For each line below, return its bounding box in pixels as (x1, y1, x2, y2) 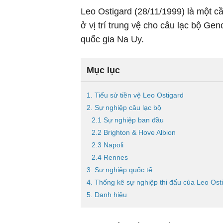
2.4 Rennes (92, 153, 128, 161)
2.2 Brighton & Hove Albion (92, 128, 176, 136)
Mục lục (87, 65, 120, 75)
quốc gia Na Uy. (81, 34, 144, 44)
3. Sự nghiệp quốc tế (87, 166, 152, 174)
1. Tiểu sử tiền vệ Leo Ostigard (87, 91, 184, 99)
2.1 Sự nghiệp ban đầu (92, 116, 164, 124)
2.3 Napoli (92, 141, 123, 149)
